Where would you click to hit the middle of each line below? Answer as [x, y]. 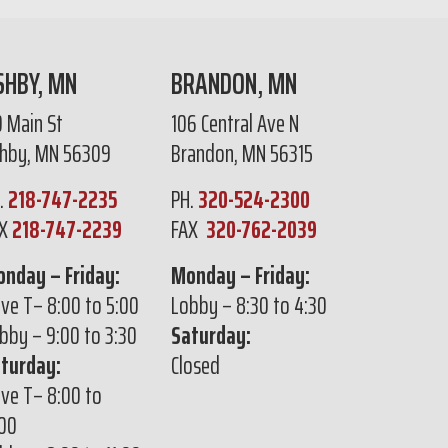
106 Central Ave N [235, 124]
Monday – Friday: [240, 276]
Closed [195, 366]
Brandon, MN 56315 [242, 154]
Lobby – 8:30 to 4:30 [249, 306]
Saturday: [211, 336]
